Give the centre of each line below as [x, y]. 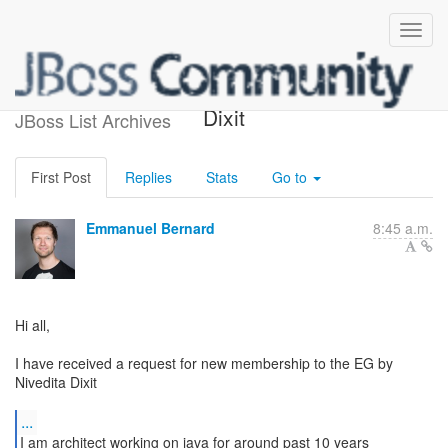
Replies [148, 177]
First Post [61, 177]
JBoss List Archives [93, 120]
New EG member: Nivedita [224, 94]
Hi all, [32, 325]
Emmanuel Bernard [150, 228]
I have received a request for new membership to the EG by [204, 363]
